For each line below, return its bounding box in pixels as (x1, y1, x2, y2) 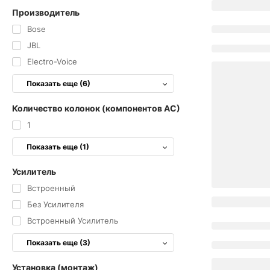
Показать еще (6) (27, 79, 90, 88)
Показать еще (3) (27, 238, 90, 247)
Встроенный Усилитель (27, 216, 118, 225)
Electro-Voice (27, 57, 77, 66)
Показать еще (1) (27, 142, 89, 151)
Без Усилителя (27, 199, 84, 209)
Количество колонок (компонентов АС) (12, 103, 180, 113)
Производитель (12, 7, 80, 17)
